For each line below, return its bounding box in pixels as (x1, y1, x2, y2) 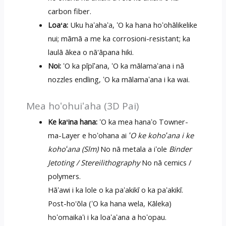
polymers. (48, 171, 81, 181)
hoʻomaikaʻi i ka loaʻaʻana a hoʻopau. (48, 211, 167, 222)
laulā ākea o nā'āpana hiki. (48, 46, 134, 57)
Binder (169, 143, 192, 154)
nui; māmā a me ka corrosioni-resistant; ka (48, 33, 191, 43)
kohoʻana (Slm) (48, 143, 99, 154)
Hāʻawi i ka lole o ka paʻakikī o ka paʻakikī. (48, 184, 184, 195)
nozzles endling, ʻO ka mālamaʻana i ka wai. (48, 74, 190, 84)
